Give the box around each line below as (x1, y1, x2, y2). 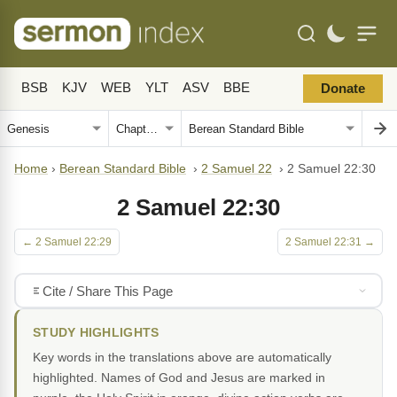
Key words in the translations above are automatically (33, 350, 331, 364)
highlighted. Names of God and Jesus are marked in (33, 370, 325, 385)
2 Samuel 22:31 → (285, 236, 375, 248)
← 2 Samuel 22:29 (22, 236, 112, 248)
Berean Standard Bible (59, 162, 186, 175)
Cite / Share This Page (42, 283, 173, 299)
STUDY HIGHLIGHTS (33, 326, 160, 339)
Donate (321, 82, 365, 96)
